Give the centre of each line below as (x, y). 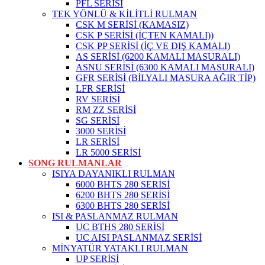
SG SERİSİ (98, 120)
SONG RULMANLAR (75, 163)
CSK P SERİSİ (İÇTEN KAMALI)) (145, 35)
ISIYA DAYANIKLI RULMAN (114, 173)
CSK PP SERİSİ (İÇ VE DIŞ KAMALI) (153, 46)
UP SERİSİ (97, 258)
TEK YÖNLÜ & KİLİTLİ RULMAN (125, 14)
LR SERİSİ (98, 141)
